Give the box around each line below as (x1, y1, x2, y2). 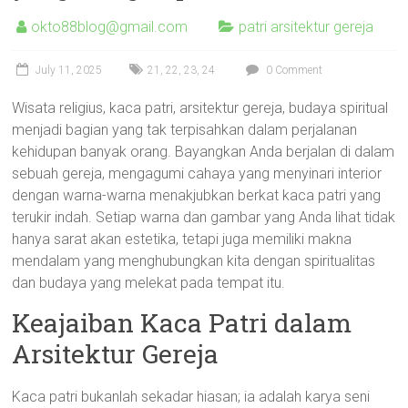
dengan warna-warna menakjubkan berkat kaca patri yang (12, 187, 382, 204)
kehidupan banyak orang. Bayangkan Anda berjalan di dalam (12, 143, 395, 160)
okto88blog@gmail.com (31, 18, 189, 36)
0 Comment (263, 64, 323, 76)
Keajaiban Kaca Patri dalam (12, 306, 352, 340)
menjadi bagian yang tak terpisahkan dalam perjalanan (12, 121, 358, 138)
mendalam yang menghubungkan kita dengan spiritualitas (12, 252, 376, 270)
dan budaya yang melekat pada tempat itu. (12, 274, 286, 291)
